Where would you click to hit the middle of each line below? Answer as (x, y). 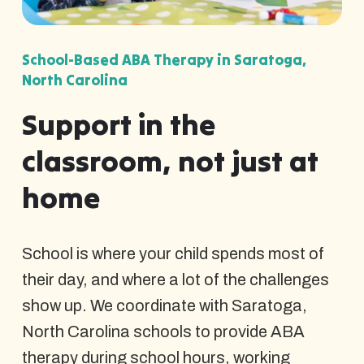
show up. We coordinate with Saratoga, (164, 305)
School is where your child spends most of (173, 253)
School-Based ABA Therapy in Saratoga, (164, 59)
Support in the (118, 124)
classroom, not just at (170, 160)
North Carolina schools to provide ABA (163, 331)
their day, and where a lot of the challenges (175, 279)
